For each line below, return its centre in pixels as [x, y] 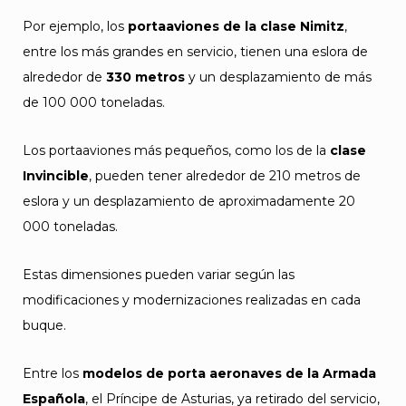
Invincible [56, 176]
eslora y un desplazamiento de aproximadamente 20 [189, 201]
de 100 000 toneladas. [94, 102]
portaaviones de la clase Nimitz [236, 26]
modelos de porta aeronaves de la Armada [229, 373]
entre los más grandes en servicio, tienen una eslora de [195, 52]
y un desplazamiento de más [278, 77]
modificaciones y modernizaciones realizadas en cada [192, 300]
